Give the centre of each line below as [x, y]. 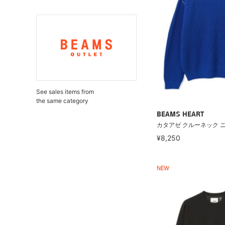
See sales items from [65, 92]
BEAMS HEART [180, 115]
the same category [62, 101]
